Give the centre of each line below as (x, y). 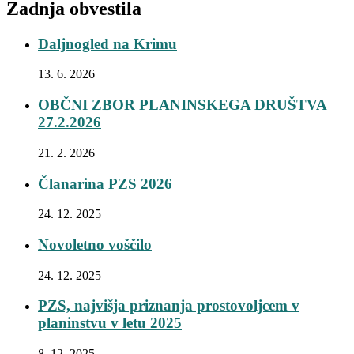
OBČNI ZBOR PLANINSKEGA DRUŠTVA (183, 105)
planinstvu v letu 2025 (110, 323)
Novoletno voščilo (95, 245)
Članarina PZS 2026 (105, 183)
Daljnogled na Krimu (107, 43)
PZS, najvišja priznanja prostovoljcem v (169, 306)
